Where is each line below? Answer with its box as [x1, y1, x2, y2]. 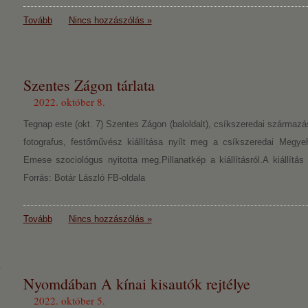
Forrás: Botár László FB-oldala [23, 173, 145, 183]
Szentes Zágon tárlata [23, 75, 155, 95]
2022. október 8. [33, 95, 105, 109]
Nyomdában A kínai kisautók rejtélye [23, 274, 250, 294]
